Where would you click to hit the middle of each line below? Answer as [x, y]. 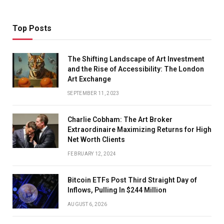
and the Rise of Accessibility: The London [136, 69]
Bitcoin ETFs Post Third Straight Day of [132, 180]
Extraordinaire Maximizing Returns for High [139, 129]
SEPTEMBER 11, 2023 [93, 93]
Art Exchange [89, 79]
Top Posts [32, 28]
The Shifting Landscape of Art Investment [136, 59]
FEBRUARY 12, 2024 [92, 153]
